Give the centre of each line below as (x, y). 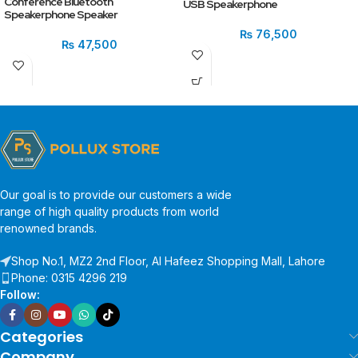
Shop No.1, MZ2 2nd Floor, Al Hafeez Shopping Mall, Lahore (168, 261)
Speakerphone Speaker (61, 14)
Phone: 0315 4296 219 (69, 278)
